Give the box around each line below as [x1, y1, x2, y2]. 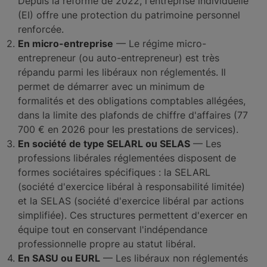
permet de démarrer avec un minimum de [18, 80, 204, 92]
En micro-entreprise [18, 38, 113, 49]
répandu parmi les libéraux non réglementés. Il [18, 66, 226, 78]
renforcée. [18, 23, 64, 35]
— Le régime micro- [113, 38, 206, 49]
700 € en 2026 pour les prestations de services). [18, 123, 238, 135]
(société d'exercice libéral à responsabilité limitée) [18, 181, 245, 193]
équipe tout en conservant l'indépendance [18, 223, 207, 235]
